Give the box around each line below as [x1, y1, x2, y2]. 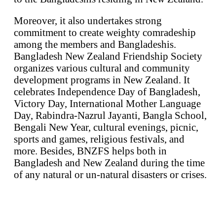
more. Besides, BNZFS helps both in [14, 145, 167, 157]
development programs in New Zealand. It [14, 74, 190, 86]
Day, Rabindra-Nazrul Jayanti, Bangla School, [14, 110, 207, 121]
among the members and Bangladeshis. [14, 38, 176, 50]
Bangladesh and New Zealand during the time [14, 157, 205, 169]
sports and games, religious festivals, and [14, 133, 184, 145]
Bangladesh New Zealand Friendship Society [14, 50, 202, 62]
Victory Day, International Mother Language [14, 98, 201, 110]
